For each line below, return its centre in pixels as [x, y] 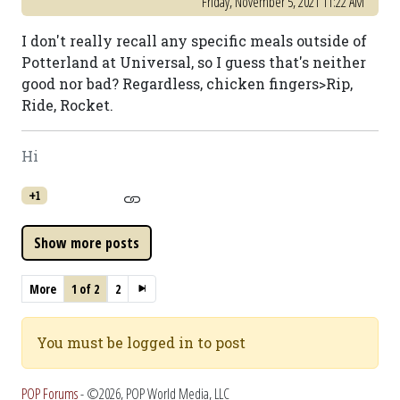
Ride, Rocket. [67, 105]
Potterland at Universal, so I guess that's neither [194, 62]
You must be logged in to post [141, 342]
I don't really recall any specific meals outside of [194, 41]
